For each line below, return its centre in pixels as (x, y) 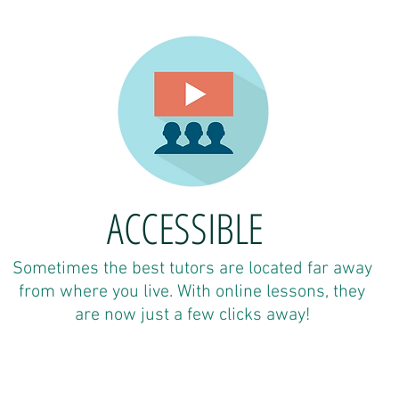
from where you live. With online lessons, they (192, 292)
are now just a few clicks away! (192, 315)
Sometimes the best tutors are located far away (192, 269)
